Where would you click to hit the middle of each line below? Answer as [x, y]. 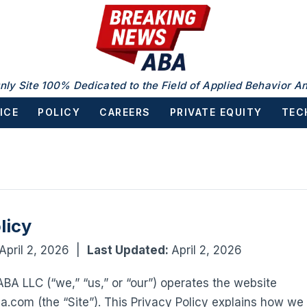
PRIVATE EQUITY [216, 112]
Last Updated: [129, 250]
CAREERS [125, 112]
